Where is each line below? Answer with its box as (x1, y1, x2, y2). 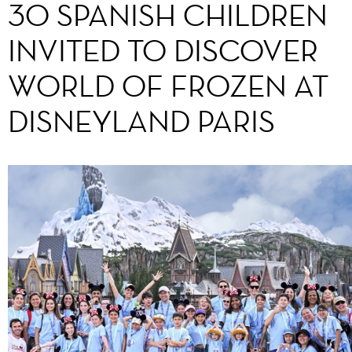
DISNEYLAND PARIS (8, 103, 275, 139)
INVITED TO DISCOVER (8, 32, 318, 68)
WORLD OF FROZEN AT (8, 68, 328, 104)
